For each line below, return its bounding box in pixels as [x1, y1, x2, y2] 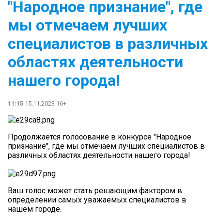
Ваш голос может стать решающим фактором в [8, 186, 182, 195]
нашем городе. [8, 204, 62, 214]
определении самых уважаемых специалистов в [8, 195, 186, 204]
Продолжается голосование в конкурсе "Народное [8, 132, 191, 141]
